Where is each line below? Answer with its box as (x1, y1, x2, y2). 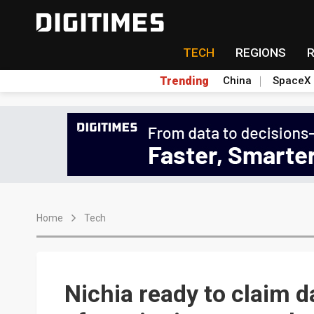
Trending (159, 74, 209, 88)
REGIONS (235, 46, 286, 60)
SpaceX (272, 74, 310, 87)
